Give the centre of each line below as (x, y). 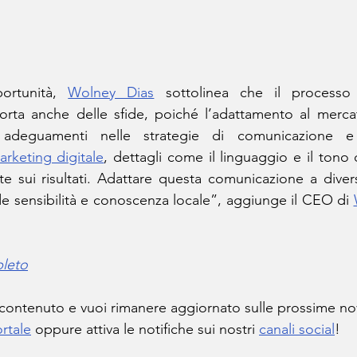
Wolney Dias (111, 92)
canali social (297, 329)
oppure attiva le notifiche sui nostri (145, 329)
